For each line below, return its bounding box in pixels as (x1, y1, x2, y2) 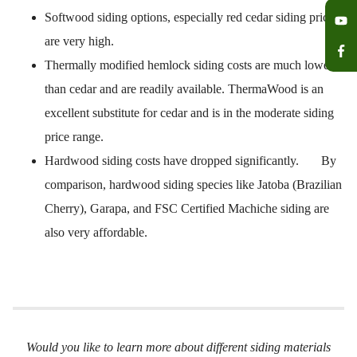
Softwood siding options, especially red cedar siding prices (45, 10, 339, 25)
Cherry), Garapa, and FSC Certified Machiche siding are (45, 202, 329, 216)
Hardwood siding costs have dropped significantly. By (45, 154, 336, 168)
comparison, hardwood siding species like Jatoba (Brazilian (45, 178, 342, 192)
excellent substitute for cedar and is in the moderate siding (45, 106, 334, 120)
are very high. (45, 34, 114, 49)
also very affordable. (45, 226, 147, 240)
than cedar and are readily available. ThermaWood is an (45, 82, 324, 96)
